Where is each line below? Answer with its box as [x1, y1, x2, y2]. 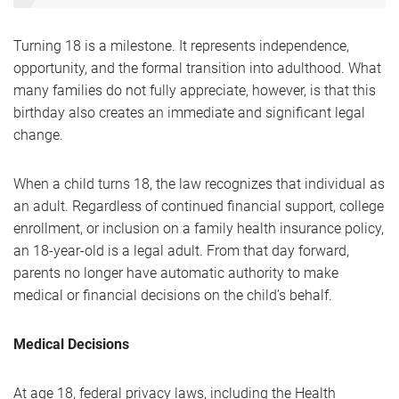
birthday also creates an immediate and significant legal [13, 104, 365, 121]
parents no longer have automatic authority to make [13, 265, 338, 281]
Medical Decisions [13, 336, 129, 353]
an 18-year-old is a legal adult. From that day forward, [13, 242, 349, 259]
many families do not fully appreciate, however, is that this [13, 82, 376, 99]
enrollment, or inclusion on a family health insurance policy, [13, 220, 384, 237]
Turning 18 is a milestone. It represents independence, [13, 37, 349, 54]
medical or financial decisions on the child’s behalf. [13, 287, 332, 304]
